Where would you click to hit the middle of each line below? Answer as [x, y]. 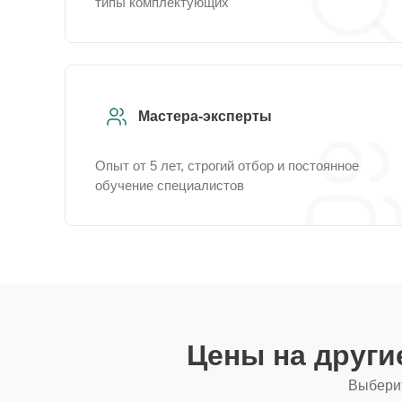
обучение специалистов [170, 185]
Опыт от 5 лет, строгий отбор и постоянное [227, 166]
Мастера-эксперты [205, 116]
